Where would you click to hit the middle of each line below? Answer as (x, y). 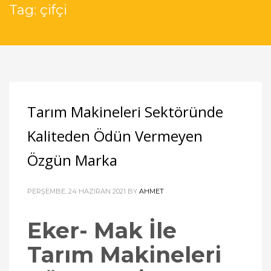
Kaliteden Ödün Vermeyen (115, 136)
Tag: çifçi (38, 10)
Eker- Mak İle (102, 231)
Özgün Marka (72, 160)
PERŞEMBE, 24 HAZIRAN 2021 (77, 191)
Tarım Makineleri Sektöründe (125, 112)
